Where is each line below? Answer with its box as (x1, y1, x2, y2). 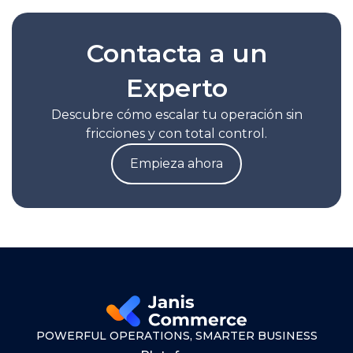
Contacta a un (86, 37, 267, 69)
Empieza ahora (130, 155, 223, 171)
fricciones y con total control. (86, 125, 267, 141)
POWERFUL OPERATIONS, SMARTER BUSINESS (35, 329, 318, 344)
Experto (125, 72, 228, 103)
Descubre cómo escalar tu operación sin (50, 106, 303, 122)
